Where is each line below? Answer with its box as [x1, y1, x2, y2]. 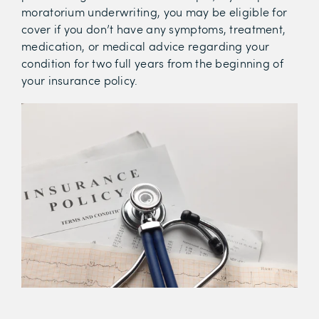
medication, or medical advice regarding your [21, 38, 270, 53]
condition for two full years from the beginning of [21, 56, 283, 70]
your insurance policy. [21, 73, 138, 88]
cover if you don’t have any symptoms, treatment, [21, 21, 286, 36]
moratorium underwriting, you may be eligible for [21, 4, 288, 19]
